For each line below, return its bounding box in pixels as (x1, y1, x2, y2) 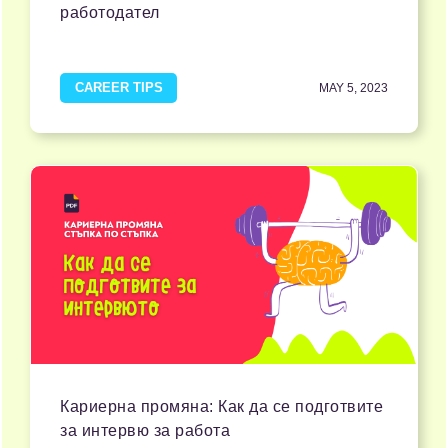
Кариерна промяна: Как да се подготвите (60, 398, 383, 416)
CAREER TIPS (74, 80, 163, 96)
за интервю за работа (60, 422, 230, 440)
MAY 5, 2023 (319, 81, 388, 96)
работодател (60, 4, 160, 22)
